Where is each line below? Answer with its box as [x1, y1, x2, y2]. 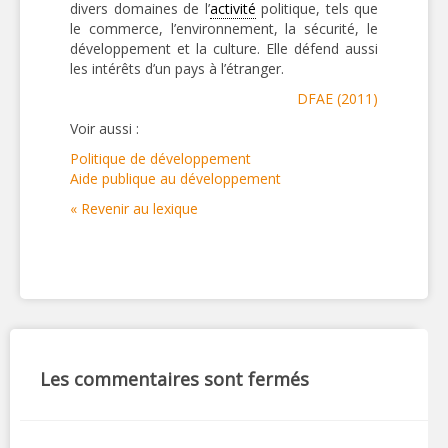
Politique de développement [70, 149, 251, 168]
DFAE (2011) [297, 89, 378, 108]
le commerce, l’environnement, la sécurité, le [70, 19, 378, 38]
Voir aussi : [70, 119, 139, 138]
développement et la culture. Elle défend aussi [70, 39, 378, 58]
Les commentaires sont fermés [40, 367, 309, 391]
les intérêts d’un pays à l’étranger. [70, 59, 284, 78]
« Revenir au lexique [70, 199, 198, 218]
